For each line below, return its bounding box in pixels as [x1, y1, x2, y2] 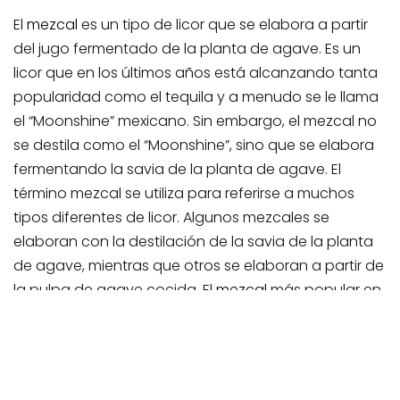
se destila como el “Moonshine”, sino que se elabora [13, 135, 374, 156]
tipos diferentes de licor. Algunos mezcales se [13, 207, 329, 229]
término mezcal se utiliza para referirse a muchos [13, 183, 354, 204]
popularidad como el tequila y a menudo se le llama [13, 87, 379, 108]
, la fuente [81, 340, 160, 363]
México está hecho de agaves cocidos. [13, 304, 288, 325]
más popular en [267, 279, 381, 301]
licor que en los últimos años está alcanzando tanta [13, 62, 378, 84]
